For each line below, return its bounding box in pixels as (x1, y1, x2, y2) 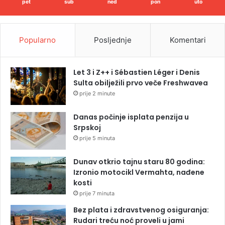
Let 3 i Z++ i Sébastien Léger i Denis (73, 67, 200, 78)
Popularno (19, 35, 56, 45)
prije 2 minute (79, 90, 115, 97)
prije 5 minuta (79, 135, 115, 142)
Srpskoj (73, 123, 101, 133)
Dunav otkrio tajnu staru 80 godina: (73, 157, 205, 167)
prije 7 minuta (79, 190, 115, 197)
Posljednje (94, 35, 132, 45)
